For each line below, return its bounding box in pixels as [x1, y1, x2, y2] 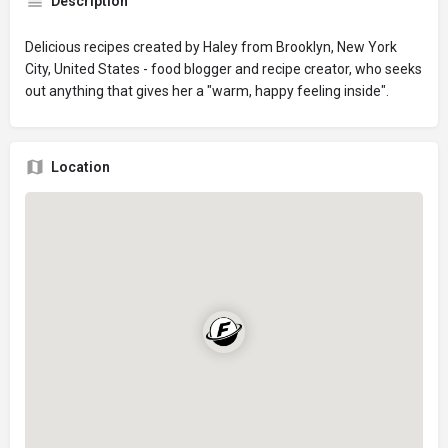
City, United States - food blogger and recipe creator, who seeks [25, 60, 422, 77]
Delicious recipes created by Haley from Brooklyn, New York [25, 38, 397, 55]
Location [51, 158, 110, 175]
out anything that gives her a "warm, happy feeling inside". [25, 82, 389, 99]
